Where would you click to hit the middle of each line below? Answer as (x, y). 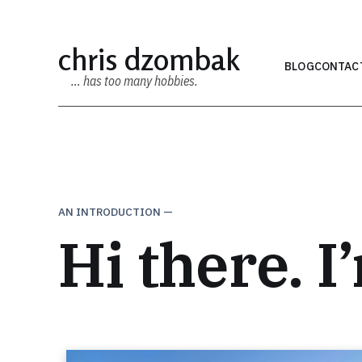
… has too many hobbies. (135, 81)
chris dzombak (149, 59)
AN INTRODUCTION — (116, 212)
